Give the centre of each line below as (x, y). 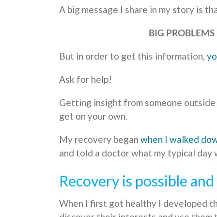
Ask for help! (85, 79)
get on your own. (93, 116)
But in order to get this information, (133, 56)
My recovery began (100, 139)
